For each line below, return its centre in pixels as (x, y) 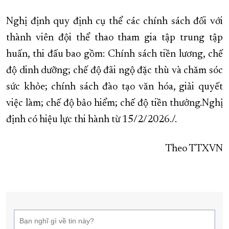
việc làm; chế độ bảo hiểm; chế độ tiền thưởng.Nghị (114, 104)
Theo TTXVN (194, 149)
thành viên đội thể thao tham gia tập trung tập (114, 38)
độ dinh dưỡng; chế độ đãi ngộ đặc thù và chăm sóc (114, 71)
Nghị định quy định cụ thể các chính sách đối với (114, 22)
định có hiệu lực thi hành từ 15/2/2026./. (91, 120)
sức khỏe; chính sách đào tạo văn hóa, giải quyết (114, 87)
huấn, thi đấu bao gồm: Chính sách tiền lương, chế (114, 54)
